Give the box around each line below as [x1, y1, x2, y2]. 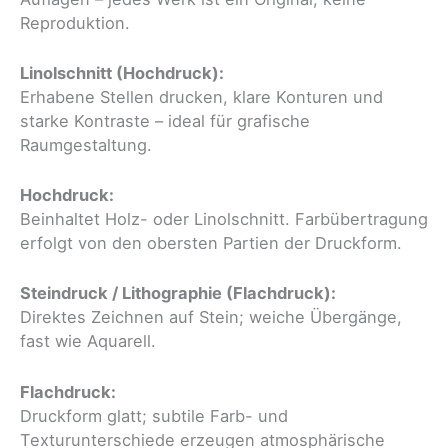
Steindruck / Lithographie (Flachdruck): [20, 283, 336, 304]
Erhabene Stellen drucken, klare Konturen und [20, 86, 383, 107]
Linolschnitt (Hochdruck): [20, 62, 224, 83]
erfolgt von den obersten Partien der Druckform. [20, 233, 402, 254]
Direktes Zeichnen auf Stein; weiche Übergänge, [20, 307, 402, 328]
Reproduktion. [20, 12, 130, 33]
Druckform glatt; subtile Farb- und [20, 405, 288, 426]
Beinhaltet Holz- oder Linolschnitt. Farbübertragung [20, 209, 428, 230]
